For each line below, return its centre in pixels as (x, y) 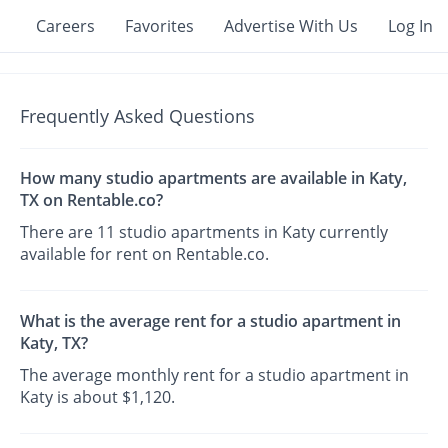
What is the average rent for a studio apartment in (211, 320)
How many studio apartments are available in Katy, (214, 178)
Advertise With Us (291, 26)
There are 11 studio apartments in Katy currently (204, 232)
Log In (410, 26)
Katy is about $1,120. (98, 396)
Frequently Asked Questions (138, 116)
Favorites (159, 26)
